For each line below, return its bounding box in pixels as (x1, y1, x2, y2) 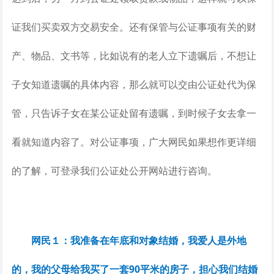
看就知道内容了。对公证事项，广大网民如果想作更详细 (11, 135, 256, 149)
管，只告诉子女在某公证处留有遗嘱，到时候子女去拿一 (11, 106, 256, 120)
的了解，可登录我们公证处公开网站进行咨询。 (11, 163, 217, 177)
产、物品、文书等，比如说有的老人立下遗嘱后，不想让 (11, 48, 256, 62)
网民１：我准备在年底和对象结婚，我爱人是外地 (31, 233, 246, 247)
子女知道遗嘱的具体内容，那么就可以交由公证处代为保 (11, 77, 256, 91)
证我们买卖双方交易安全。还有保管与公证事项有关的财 (11, 20, 256, 34)
